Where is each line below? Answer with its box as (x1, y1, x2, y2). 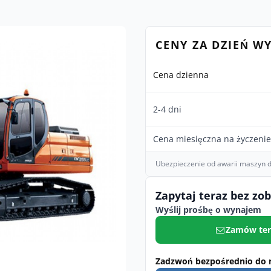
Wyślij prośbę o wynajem (155, 204, 261, 215)
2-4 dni (153, 103, 181, 115)
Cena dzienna (153, 69, 209, 80)
